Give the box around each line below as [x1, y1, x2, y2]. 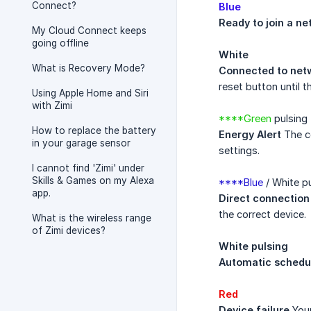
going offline [32, 37, 89, 49]
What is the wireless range [32, 212, 151, 224]
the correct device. [219, 208, 306, 221]
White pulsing [219, 240, 288, 253]
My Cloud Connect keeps [32, 25, 146, 36]
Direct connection [219, 192, 310, 205]
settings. [219, 144, 260, 157]
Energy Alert [219, 128, 281, 141]
